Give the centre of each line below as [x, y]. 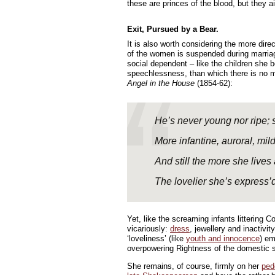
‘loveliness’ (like [157, 238]
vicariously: [149, 229]
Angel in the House [161, 83]
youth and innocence [223, 238]
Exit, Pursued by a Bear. [173, 29]
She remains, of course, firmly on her [194, 266]
